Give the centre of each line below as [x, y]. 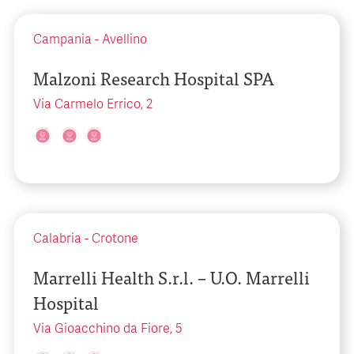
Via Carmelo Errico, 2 [93, 104]
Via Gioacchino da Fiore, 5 [108, 329]
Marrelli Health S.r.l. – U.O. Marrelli [171, 277]
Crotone [115, 239]
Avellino [124, 40]
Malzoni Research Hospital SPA [154, 78]
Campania [62, 40]
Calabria [57, 239]
